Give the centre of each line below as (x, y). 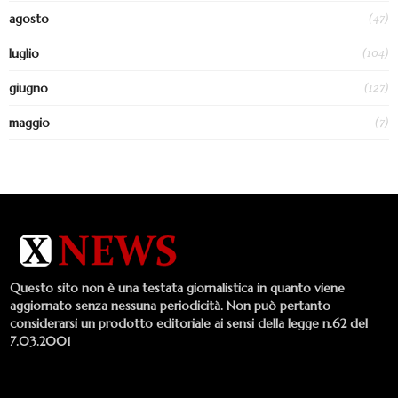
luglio (24, 54)
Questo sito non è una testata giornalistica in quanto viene (177, 288)
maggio (29, 123)
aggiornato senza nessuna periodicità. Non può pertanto (170, 306)
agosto (29, 19)
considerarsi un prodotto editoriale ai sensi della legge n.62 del (189, 324)
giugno (28, 88)
